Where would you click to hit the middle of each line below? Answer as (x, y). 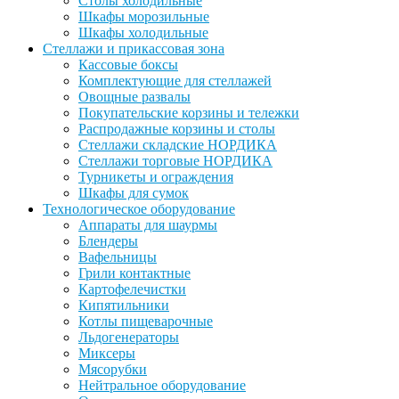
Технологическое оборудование (139, 208)
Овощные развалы (134, 96)
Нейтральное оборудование (162, 385)
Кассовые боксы (128, 64)
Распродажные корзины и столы (177, 128)
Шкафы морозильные (144, 16)
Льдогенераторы (129, 337)
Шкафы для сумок (134, 192)
